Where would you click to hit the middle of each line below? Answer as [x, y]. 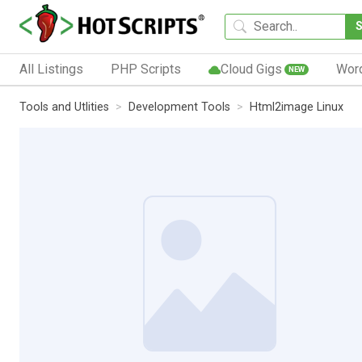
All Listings [51, 69]
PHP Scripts [145, 69]
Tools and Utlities [64, 107]
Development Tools [179, 107]
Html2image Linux [297, 107]
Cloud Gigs [251, 69]
